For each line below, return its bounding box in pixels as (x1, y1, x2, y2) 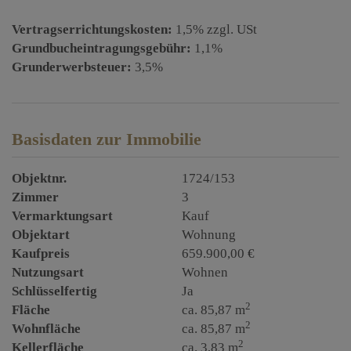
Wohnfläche (12, 321, 81, 337)
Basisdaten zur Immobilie (12, 129, 201, 150)
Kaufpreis (12, 246, 70, 262)
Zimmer (12, 190, 59, 205)
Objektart (12, 227, 70, 243)
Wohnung (182, 227, 237, 243)
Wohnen (182, 265, 229, 280)
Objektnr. (12, 171, 67, 186)
